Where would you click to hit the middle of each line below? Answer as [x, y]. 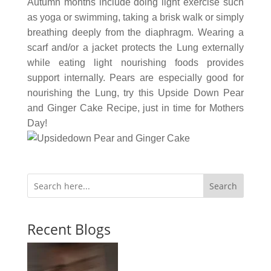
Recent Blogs [69, 230]
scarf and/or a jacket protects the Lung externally [135, 47]
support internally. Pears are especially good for [135, 78]
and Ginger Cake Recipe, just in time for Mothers [135, 108]
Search [224, 186]
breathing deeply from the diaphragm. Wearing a [135, 32]
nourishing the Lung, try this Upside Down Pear [135, 93]
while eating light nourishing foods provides [135, 63]
